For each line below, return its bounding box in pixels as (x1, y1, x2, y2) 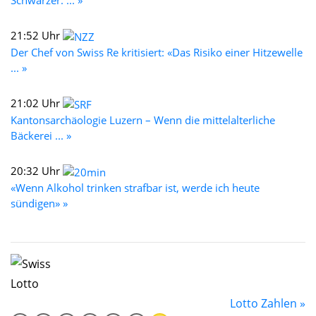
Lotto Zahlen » (230, 296, 305, 312)
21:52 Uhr (11, 28, 63, 43)
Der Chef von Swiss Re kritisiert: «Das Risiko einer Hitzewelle (11, 45, 303, 60)
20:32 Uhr (11, 164, 63, 178)
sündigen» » (11, 196, 68, 211)
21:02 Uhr (11, 96, 63, 111)
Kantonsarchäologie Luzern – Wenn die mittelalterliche (11, 113, 275, 128)
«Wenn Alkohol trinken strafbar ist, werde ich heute (11, 181, 260, 195)
